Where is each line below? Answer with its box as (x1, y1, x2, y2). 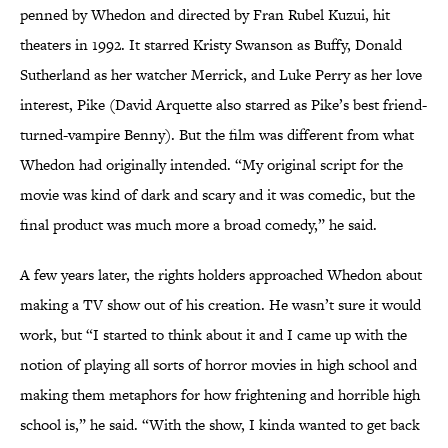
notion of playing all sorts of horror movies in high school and (20, 354, 417, 376)
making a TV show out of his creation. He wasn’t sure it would (20, 294, 421, 316)
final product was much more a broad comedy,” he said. (20, 214, 377, 236)
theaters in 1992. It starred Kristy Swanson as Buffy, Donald (20, 34, 402, 56)
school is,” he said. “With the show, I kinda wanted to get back (20, 414, 420, 436)
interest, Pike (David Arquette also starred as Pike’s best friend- (20, 94, 427, 116)
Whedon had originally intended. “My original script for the (20, 154, 403, 176)
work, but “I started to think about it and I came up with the (20, 324, 407, 346)
